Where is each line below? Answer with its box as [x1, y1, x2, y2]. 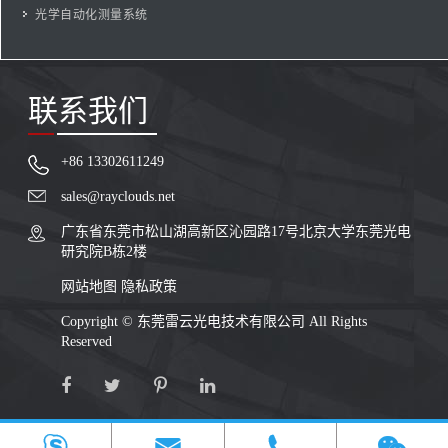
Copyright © [61, 313, 137, 329]
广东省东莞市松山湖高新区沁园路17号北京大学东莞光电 [61, 223, 411, 239]
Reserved [61, 333, 112, 349]
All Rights [309, 313, 367, 329]
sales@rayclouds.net [61, 188, 175, 204]
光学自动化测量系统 [35, 7, 148, 22]
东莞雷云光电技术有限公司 [137, 313, 309, 329]
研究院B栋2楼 [61, 243, 147, 259]
